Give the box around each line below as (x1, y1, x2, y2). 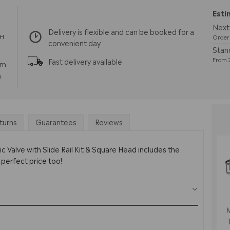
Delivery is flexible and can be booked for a (48, 26, 195, 36)
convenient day (48, 37, 101, 48)
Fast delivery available (48, 55, 123, 66)
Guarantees (35, 117, 76, 127)
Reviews (95, 117, 123, 127)
